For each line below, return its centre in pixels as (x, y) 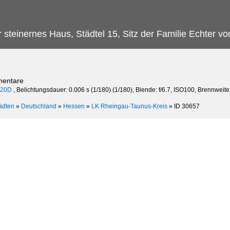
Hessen (74, 106)
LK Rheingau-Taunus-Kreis (129, 106)
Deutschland (39, 106)
